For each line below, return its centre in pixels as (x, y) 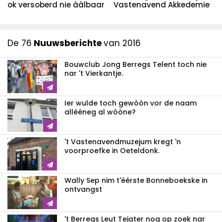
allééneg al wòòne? (100, 112)
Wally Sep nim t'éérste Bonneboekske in (136, 181)
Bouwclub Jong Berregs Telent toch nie (136, 65)
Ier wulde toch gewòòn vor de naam (131, 103)
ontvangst (83, 190)
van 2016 (122, 43)
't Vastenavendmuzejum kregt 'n (123, 142)
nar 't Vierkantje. (94, 74)
